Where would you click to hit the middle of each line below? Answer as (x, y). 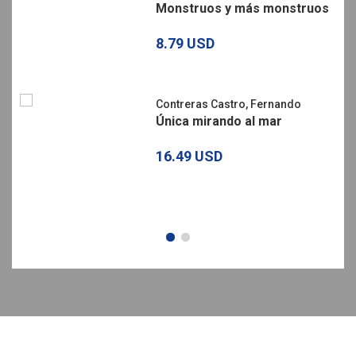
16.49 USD (189, 156)
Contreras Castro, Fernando (228, 104)
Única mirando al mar (219, 121)
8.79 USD (185, 43)
